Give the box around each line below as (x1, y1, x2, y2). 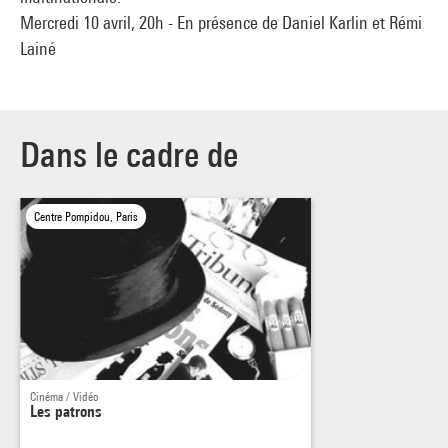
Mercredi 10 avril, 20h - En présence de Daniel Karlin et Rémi (20, 12, 422, 33)
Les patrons (30, 401, 102, 421)
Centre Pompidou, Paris (34, 209, 138, 224)
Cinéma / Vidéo (30, 388, 98, 404)
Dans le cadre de (20, 134, 238, 175)
